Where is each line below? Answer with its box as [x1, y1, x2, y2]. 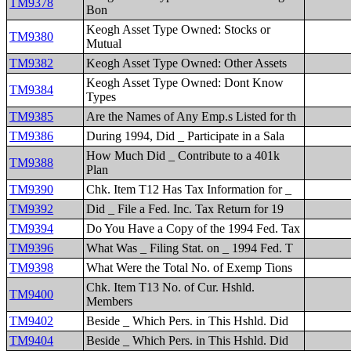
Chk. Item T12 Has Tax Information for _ [86, 183, 292, 196]
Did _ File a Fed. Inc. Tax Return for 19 [86, 202, 284, 215]
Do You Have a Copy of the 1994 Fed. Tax [86, 222, 301, 235]
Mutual [86, 37, 122, 50]
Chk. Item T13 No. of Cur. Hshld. [86, 280, 255, 294]
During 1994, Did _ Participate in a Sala [86, 129, 285, 143]
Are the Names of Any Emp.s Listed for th [86, 110, 297, 123]
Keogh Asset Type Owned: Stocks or [86, 23, 271, 36]
